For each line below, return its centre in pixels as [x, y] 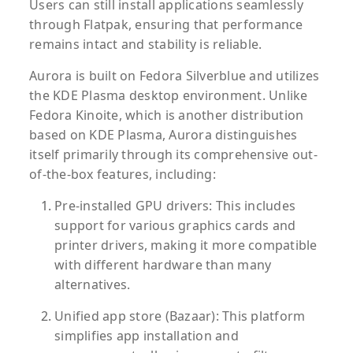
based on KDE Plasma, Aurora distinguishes [163, 135]
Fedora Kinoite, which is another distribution [167, 115]
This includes [254, 206]
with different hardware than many [163, 265]
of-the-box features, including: [123, 175]
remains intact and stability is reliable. [146, 45]
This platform [262, 316]
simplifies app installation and [147, 336]
